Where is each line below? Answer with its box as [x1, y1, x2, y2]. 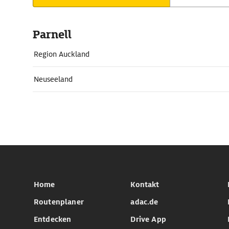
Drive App [130, 215, 166, 224]
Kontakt [130, 180, 159, 189]
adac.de [130, 197, 158, 207]
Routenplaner [34, 197, 84, 207]
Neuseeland [34, 75, 73, 84]
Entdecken [34, 215, 72, 224]
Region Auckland [34, 50, 89, 59]
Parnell [33, 27, 72, 42]
